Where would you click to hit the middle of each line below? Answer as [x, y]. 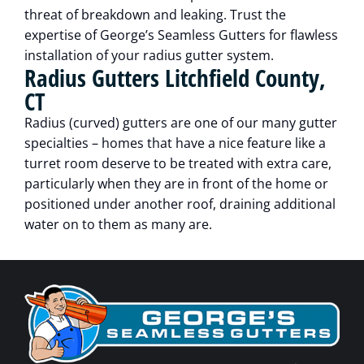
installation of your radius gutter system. [149, 56]
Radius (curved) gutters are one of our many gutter [181, 123]
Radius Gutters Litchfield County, [175, 78]
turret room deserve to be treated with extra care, [178, 164]
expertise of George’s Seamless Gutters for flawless [181, 35]
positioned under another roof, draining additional [180, 204]
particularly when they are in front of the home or [176, 184]
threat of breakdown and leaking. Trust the [155, 15]
